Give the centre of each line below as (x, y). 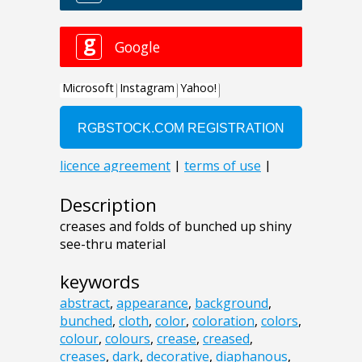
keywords (100, 282)
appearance (152, 303)
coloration (223, 321)
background (232, 303)
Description (108, 205)
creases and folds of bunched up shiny (176, 227)
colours (128, 339)
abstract (85, 303)
